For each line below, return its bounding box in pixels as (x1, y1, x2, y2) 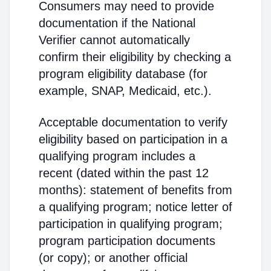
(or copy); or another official (39, 251, 188, 264)
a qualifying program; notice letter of (39, 200, 232, 214)
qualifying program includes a (39, 149, 195, 163)
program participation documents (39, 234, 215, 247)
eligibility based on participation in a (39, 132, 227, 146)
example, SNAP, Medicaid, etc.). (39, 84, 212, 97)
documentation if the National (39, 16, 195, 30)
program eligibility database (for (39, 67, 207, 80)
